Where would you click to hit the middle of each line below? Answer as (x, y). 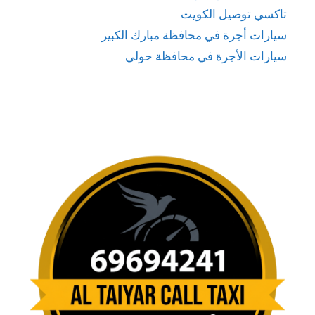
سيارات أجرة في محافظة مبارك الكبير (194, 34)
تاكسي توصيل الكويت (234, 13)
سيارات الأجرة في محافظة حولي (206, 56)
